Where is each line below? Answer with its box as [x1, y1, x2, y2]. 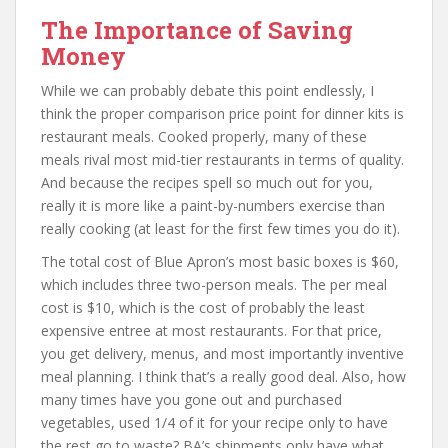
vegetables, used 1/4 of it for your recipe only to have [41, 412, 388, 432]
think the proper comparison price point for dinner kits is [41, 103, 404, 123]
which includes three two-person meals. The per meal [41, 274, 387, 294]
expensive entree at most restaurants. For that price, [41, 320, 382, 340]
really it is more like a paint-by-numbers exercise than [41, 195, 385, 215]
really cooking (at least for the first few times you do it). [41, 218, 400, 238]
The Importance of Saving [41, 13, 353, 46]
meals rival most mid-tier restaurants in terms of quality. [41, 149, 404, 169]
